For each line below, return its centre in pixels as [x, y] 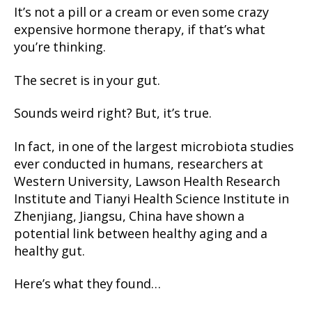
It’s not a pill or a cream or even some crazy [141, 13]
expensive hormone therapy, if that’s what [140, 30]
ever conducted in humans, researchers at [139, 164]
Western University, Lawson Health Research [147, 182]
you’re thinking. [60, 48]
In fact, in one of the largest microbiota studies [154, 147]
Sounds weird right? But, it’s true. [113, 114]
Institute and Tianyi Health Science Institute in [151, 199]
